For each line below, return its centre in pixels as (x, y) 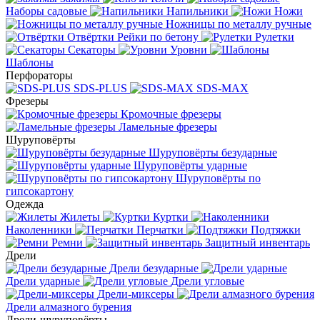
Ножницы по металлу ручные (239, 24)
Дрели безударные (154, 268)
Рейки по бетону (158, 37)
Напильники (197, 11)
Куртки (171, 217)
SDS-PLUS (100, 88)
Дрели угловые (207, 281)
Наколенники (39, 230)
